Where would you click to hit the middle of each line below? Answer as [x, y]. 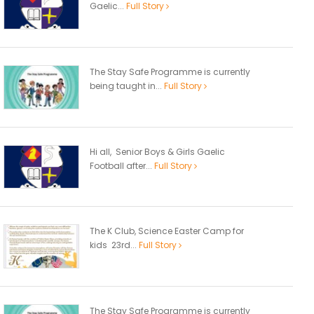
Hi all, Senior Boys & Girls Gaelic [157, 151]
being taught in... [127, 86]
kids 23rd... [114, 245]
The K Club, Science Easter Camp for [167, 231]
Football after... [122, 165]
